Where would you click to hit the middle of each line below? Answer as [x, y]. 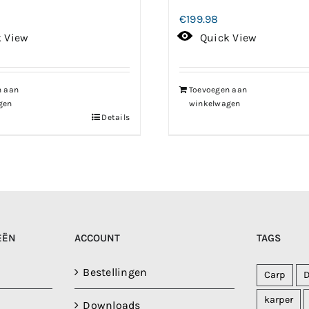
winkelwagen [215, 104]
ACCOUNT [98, 238]
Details [116, 118]
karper [279, 300]
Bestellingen [115, 272]
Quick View [229, 38]
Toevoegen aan [218, 90]
